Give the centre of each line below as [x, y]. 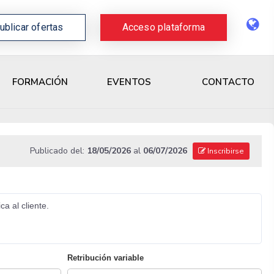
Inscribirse [224, 151]
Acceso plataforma [163, 27]
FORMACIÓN [40, 82]
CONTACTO [228, 82]
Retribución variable [105, 258]
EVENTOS [129, 82]
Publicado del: [58, 151]
